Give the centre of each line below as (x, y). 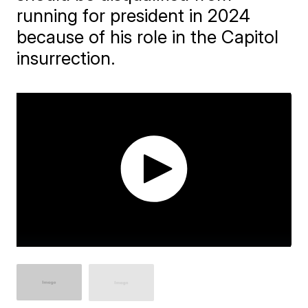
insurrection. (66, 58)
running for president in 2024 (134, 15)
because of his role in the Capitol (148, 37)
